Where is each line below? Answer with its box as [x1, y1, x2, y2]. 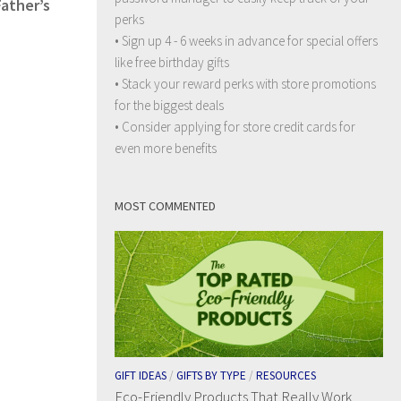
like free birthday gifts [115, 53, 229, 71]
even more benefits [115, 139, 217, 157]
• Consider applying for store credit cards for [115, 117, 355, 135]
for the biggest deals [115, 96, 224, 114]
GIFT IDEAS [115, 368, 166, 384]
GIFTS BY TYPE [176, 368, 246, 384]
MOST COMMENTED [115, 197, 216, 214]
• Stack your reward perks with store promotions [115, 74, 376, 92]
